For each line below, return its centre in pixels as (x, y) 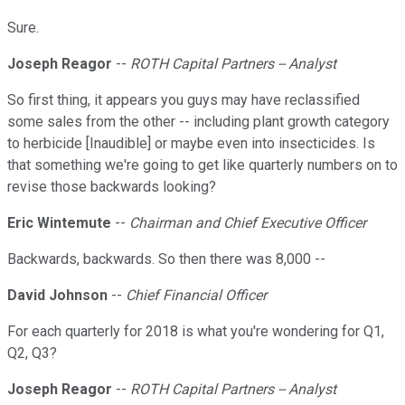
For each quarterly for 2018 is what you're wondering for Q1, (196, 332)
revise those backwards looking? (112, 187)
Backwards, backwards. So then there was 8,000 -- (166, 259)
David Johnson (57, 296)
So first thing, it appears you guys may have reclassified (184, 100)
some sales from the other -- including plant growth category (198, 122)
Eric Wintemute (59, 223)
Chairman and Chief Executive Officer (248, 223)
